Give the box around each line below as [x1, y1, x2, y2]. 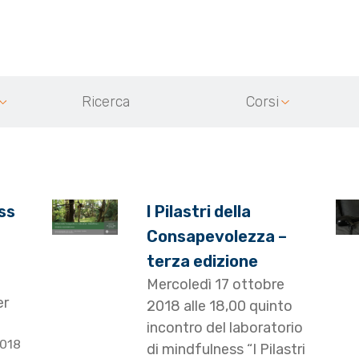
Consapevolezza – [147, 227, 288, 247]
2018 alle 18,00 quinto [147, 297, 293, 316]
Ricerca [82, 93, 130, 111]
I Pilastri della [147, 202, 252, 222]
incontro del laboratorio [147, 319, 304, 337]
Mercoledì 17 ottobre [147, 276, 285, 294]
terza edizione [147, 252, 259, 272]
